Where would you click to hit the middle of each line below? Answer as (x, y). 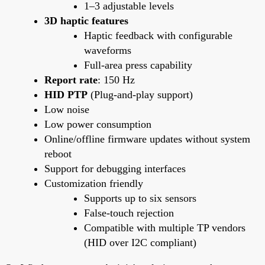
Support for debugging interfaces (115, 169)
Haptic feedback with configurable (158, 36)
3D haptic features (86, 21)
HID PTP (66, 95)
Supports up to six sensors (140, 198)
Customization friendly (94, 184)
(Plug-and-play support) (140, 95)
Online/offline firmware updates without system (147, 139)
